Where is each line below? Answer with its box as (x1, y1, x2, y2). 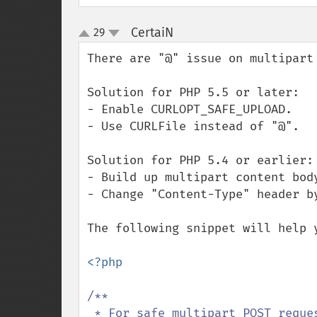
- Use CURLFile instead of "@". (87, 119, 299, 134)
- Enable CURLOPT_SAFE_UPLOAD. (87, 102, 292, 117)
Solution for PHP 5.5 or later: (87, 85, 299, 100)
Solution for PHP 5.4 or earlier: (87, 153, 313, 168)
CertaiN (130, 25, 173, 40)
